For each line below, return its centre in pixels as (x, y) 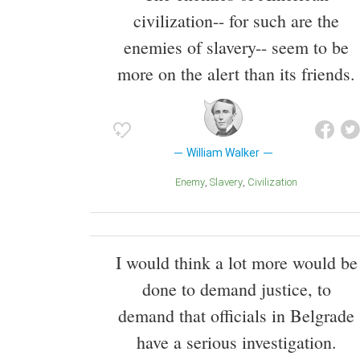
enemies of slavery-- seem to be (236, 47)
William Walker (223, 153)
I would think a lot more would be (236, 263)
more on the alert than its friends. (236, 74)
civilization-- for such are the (236, 21)
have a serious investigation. (236, 342)
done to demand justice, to (236, 289)
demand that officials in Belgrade (236, 316)
